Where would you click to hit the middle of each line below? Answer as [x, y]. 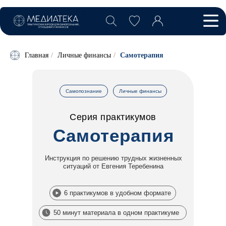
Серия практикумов [113, 117]
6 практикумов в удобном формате [118, 193]
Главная [37, 55]
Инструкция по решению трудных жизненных [113, 158]
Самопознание [84, 91]
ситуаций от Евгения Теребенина [113, 166]
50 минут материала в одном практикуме [116, 213]
